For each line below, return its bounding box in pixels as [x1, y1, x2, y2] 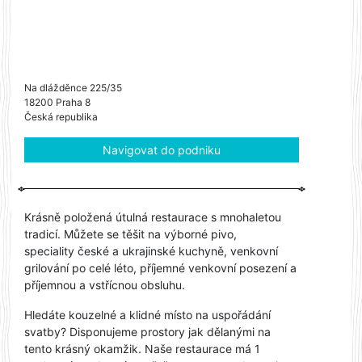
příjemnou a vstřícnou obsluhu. [24, 277, 185, 292]
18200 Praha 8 [24, 95, 90, 108]
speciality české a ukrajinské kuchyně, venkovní [24, 243, 278, 258]
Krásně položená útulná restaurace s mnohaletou [24, 209, 281, 224]
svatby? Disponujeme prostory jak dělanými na [24, 324, 271, 339]
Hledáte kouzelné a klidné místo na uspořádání [24, 307, 271, 322]
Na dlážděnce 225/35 [24, 81, 122, 94]
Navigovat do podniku [103, 142, 221, 157]
